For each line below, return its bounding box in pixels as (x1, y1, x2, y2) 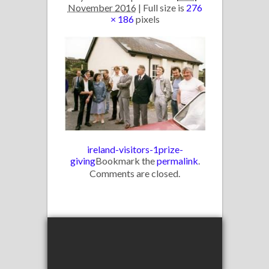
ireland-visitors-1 (86, 144, 159, 156)
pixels (133, 13, 160, 25)
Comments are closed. (89, 168, 180, 180)
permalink (156, 155, 198, 167)
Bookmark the (95, 155, 157, 167)
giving (70, 155, 95, 167)
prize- (158, 144, 183, 156)
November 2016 (67, 1, 136, 13)
